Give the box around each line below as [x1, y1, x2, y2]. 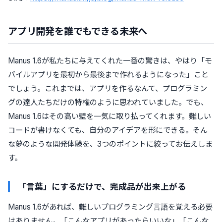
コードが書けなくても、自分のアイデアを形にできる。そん [8, 125, 208, 135]
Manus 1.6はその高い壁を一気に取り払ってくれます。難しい [8, 111, 211, 121]
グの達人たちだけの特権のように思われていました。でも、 [8, 97, 208, 107]
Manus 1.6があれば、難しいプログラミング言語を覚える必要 [8, 202, 213, 212]
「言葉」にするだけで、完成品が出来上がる [18, 180, 186, 192]
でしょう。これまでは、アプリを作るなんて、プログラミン [8, 83, 207, 93]
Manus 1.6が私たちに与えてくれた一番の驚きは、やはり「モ [8, 55, 212, 65]
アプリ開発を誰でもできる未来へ [8, 23, 148, 38]
